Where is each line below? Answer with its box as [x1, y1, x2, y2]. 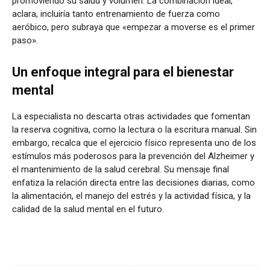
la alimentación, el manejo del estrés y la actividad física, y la [12, 190, 251, 201]
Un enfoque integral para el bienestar [12, 64, 234, 80]
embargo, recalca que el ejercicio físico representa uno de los [12, 137, 256, 148]
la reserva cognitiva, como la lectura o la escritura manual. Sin [12, 124, 257, 135]
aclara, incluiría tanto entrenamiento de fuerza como [12, 8, 220, 19]
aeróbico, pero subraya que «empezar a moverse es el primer [12, 21, 255, 33]
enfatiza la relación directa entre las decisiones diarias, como [12, 177, 255, 188]
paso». [12, 34, 38, 46]
